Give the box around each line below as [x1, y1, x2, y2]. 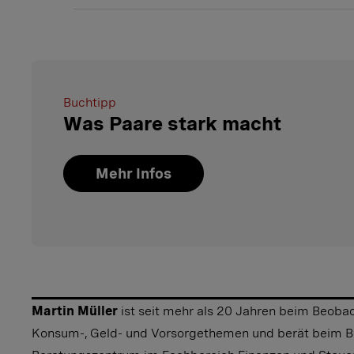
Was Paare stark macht [63, 112, 281, 136]
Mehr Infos [96, 165, 171, 183]
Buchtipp [63, 95, 116, 111]
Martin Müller [32, 303, 118, 318]
